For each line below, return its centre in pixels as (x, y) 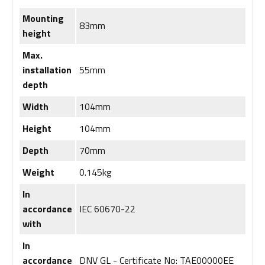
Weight (38, 172)
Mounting (43, 18)
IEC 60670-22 (107, 209)
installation (47, 70)
